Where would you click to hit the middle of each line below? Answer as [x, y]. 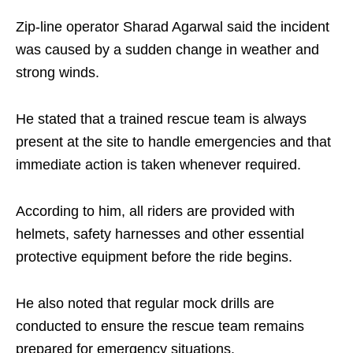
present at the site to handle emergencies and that [173, 142]
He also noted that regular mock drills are [145, 303]
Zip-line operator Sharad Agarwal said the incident [173, 27]
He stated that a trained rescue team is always [161, 119]
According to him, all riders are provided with [155, 211]
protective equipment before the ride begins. [154, 257]
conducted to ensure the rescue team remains [160, 326]
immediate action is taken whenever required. [158, 165]
